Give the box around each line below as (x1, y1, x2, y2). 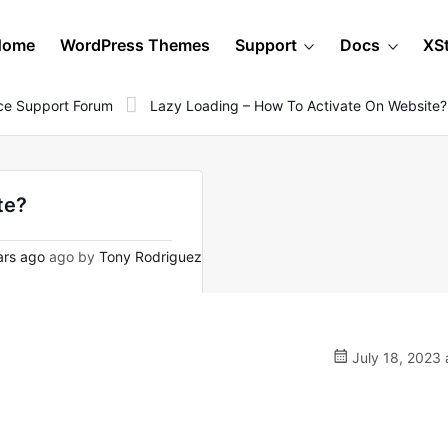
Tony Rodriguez (99, 248, 202, 265)
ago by (45, 248, 99, 265)
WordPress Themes (60, 35, 210, 55)
